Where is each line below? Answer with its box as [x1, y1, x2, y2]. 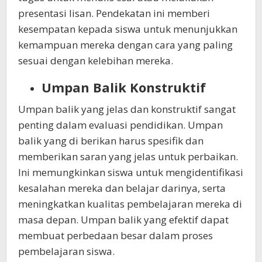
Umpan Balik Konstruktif [42, 78, 206, 96]
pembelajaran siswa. [18, 244, 115, 258]
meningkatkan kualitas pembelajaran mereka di [18, 196, 242, 211]
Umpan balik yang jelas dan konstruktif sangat [18, 102, 236, 116]
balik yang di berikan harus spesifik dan [18, 133, 204, 147]
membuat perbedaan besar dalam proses [18, 228, 213, 242]
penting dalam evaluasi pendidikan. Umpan [18, 118, 223, 132]
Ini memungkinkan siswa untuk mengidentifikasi [18, 165, 243, 179]
